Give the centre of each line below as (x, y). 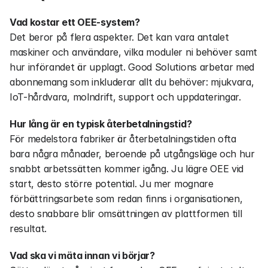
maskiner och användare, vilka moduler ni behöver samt (134, 52)
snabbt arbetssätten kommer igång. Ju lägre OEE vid (127, 169)
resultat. (28, 229)
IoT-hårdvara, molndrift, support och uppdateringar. (127, 97)
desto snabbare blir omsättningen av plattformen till (126, 214)
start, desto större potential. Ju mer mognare (112, 184)
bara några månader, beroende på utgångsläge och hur (132, 154)
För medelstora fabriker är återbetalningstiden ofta (123, 139)
